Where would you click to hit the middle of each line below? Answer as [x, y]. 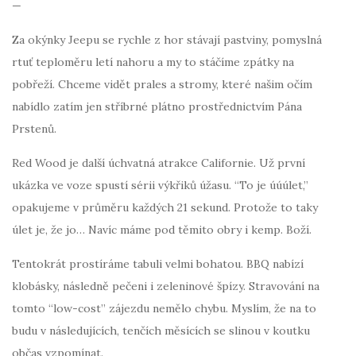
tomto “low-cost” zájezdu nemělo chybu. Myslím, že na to [164, 308]
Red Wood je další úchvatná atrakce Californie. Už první [159, 163]
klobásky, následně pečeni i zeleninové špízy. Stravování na [166, 286]
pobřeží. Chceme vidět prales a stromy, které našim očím [162, 84]
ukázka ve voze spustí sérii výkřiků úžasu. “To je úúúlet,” [160, 185]
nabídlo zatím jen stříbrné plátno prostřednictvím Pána [157, 106]
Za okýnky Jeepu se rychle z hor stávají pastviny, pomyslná [167, 39]
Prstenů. [34, 128]
